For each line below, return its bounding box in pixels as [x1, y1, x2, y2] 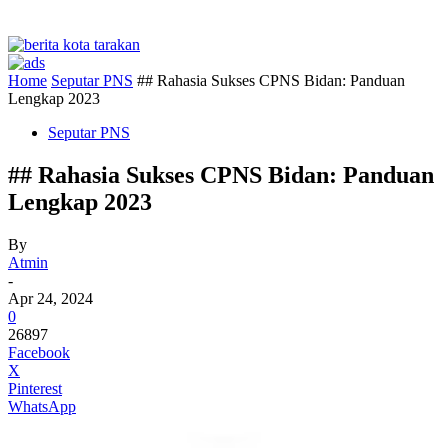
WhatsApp [8, 397, 76, 415]
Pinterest [8, 379, 62, 397]
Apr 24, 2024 [8, 289, 93, 307]
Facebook [8, 343, 70, 361]
